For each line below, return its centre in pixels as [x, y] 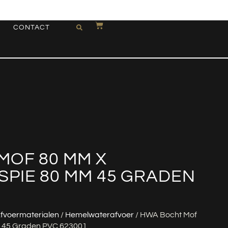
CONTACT [31, 27]
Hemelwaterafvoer [99, 215]
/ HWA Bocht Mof [165, 215]
